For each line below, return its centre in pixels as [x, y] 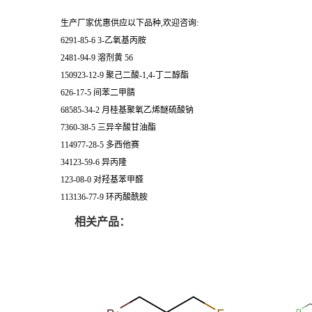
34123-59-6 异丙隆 [94, 163]
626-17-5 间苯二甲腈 [98, 93]
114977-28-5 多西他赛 [100, 145]
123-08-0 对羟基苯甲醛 [102, 180]
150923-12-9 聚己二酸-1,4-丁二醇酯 [125, 76]
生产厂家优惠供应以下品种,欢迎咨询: [130, 23]
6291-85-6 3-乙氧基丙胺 [103, 41]
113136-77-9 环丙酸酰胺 [104, 197]
